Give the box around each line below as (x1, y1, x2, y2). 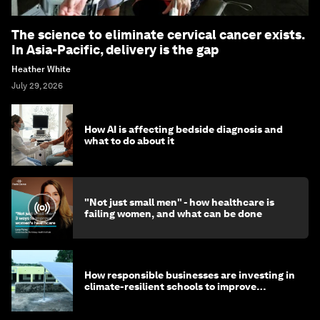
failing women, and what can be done (84, 208, 262, 220)
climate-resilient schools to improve (84, 281, 256, 293)
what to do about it (84, 135, 174, 147)
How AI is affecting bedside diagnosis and (84, 124, 283, 136)
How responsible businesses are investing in (84, 269, 295, 281)
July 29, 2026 (11, 81, 63, 91)
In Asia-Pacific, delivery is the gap (11, 42, 219, 58)
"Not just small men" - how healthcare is (84, 196, 274, 209)
